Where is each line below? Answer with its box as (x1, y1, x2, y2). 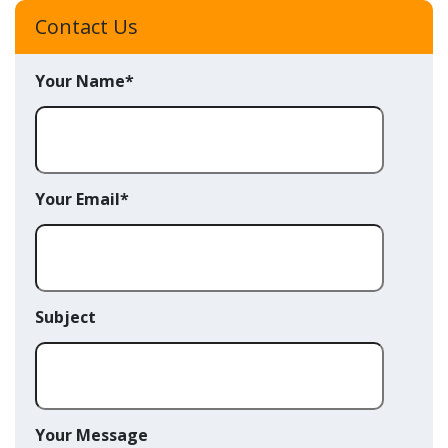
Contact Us (35, 13, 138, 41)
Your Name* (35, 70, 134, 93)
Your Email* (35, 188, 129, 211)
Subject (35, 306, 96, 329)
